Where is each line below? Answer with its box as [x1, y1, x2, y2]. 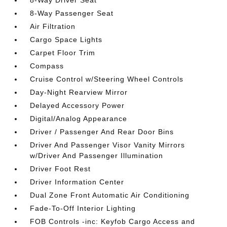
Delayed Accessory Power [30, 101, 125, 109]
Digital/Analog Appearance [30, 115, 128, 123]
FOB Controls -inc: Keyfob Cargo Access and [30, 217, 196, 225]
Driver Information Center [30, 178, 125, 186]
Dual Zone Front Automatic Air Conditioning [30, 191, 190, 199]
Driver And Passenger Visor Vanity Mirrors [30, 141, 185, 149]
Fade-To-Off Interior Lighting [30, 204, 136, 212]
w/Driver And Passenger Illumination [30, 152, 164, 160]
